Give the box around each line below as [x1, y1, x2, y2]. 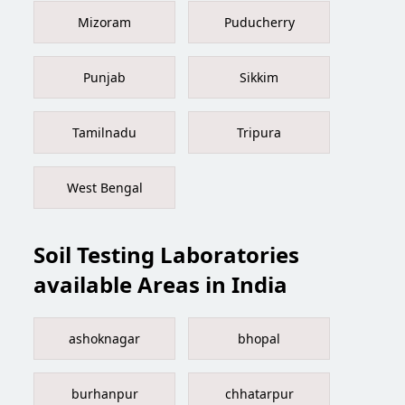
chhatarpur [224, 385, 294, 403]
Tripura [237, 124, 282, 142]
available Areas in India [33, 269, 288, 300]
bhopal [238, 330, 281, 348]
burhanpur [71, 385, 138, 403]
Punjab [83, 69, 127, 87]
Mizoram [78, 14, 132, 32]
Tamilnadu [72, 124, 137, 142]
